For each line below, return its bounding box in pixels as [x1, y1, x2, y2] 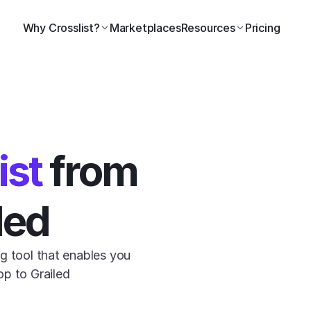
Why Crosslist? [22, 21, 100, 35]
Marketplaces [109, 21, 181, 35]
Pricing [244, 21, 280, 35]
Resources [180, 21, 235, 35]
